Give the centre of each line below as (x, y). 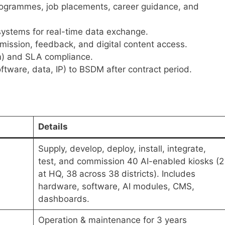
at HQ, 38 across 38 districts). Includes (117, 174)
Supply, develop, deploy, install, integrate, (122, 148)
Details (53, 126)
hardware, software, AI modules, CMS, (116, 186)
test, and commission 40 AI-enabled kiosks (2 (131, 161)
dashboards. (64, 199)
